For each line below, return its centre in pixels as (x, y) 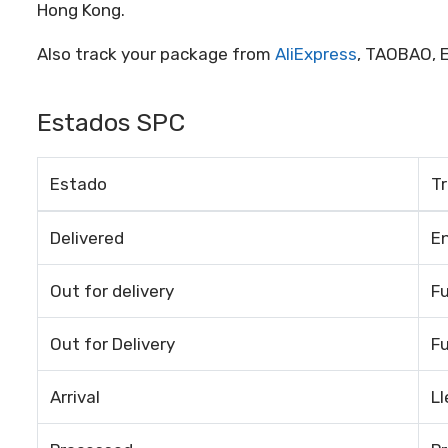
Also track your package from (156, 54)
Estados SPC (111, 122)
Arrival (75, 397)
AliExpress (316, 54)
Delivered (87, 238)
